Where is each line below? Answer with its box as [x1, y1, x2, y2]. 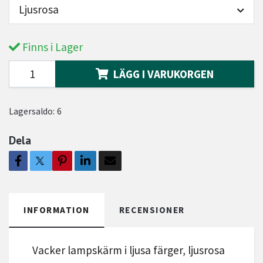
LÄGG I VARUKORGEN [113, 66, 214, 81]
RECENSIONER [119, 204, 185, 215]
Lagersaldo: [9, 105, 55, 117]
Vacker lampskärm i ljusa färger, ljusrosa [32, 242, 225, 257]
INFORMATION [23, 204, 90, 215]
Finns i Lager [20, 39, 83, 54]
